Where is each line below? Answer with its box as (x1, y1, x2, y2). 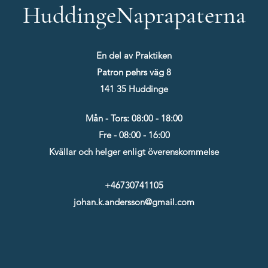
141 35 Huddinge (100, 83, 168, 95)
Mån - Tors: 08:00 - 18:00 (86, 112, 182, 124)
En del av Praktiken (96, 50, 172, 61)
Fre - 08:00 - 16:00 (98, 129, 170, 141)
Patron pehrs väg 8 (97, 66, 171, 78)
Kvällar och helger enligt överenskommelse (49, 146, 219, 157)
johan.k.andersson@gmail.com (74, 196, 194, 208)
